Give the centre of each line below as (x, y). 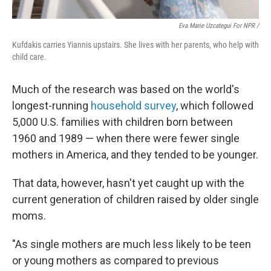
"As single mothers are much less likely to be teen (132, 244)
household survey (132, 106)
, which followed (215, 106)
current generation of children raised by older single (135, 199)
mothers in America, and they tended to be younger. (135, 155)
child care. (29, 57)
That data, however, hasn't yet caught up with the (128, 183)
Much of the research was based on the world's (126, 89)
